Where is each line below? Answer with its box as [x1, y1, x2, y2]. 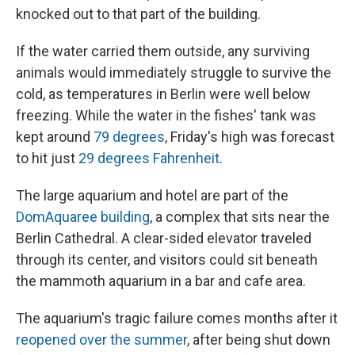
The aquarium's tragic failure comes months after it [16, 310, 338, 327]
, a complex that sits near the [150, 208, 330, 226]
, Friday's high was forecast [165, 128, 334, 146]
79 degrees [94, 128, 165, 146]
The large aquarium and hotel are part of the [16, 187, 288, 204]
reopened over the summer [16, 331, 187, 349]
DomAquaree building [16, 208, 150, 226]
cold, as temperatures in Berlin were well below [16, 86, 311, 103]
